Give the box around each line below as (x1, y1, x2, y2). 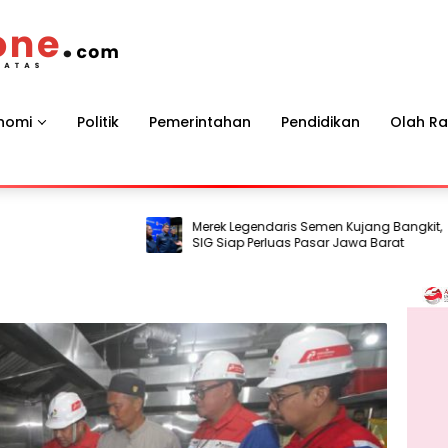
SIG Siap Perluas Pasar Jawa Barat (145, 234, 358, 251)
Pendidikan (281, 111, 360, 132)
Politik (77, 111, 119, 132)
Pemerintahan (149, 111, 251, 132)
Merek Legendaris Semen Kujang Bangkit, (145, 218, 396, 235)
